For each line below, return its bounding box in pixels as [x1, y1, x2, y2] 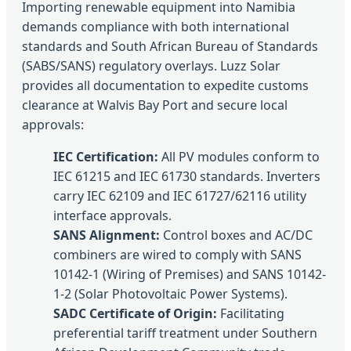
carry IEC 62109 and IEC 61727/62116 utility [53, 187, 306, 205]
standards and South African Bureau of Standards [22, 38, 318, 56]
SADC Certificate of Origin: [53, 305, 217, 323]
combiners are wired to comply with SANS [53, 246, 302, 264]
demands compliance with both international [22, 18, 289, 36]
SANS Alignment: [53, 226, 160, 244]
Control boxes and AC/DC [160, 226, 313, 244]
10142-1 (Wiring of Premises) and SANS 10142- [53, 266, 326, 284]
